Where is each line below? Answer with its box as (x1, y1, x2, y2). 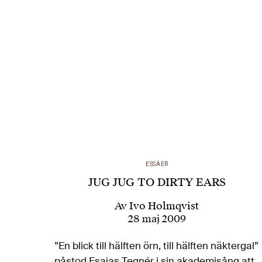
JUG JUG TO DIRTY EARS (88, 175, 226, 189)
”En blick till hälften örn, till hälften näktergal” (54, 239, 259, 252)
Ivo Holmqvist (129, 199, 199, 213)
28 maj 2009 (127, 212, 186, 226)
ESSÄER (145, 161, 169, 168)
